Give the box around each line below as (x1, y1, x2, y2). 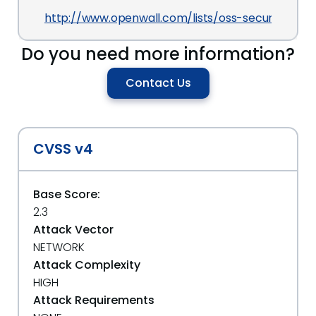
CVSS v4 (33, 139, 93, 159)
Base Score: (33, 186, 100, 202)
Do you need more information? (21, 42, 295, 66)
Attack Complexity (33, 257, 140, 273)
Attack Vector (33, 221, 114, 238)
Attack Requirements (33, 292, 154, 308)
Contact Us (125, 75, 191, 91)
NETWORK (33, 239, 85, 255)
